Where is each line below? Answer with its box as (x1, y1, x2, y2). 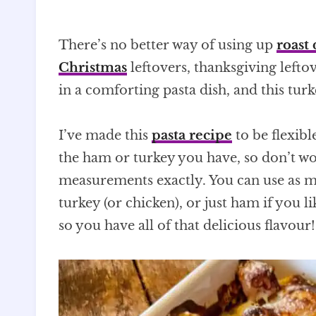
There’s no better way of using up (59, 37, 276, 53)
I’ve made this (59, 127, 152, 143)
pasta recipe (152, 127, 232, 143)
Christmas (59, 59, 127, 75)
